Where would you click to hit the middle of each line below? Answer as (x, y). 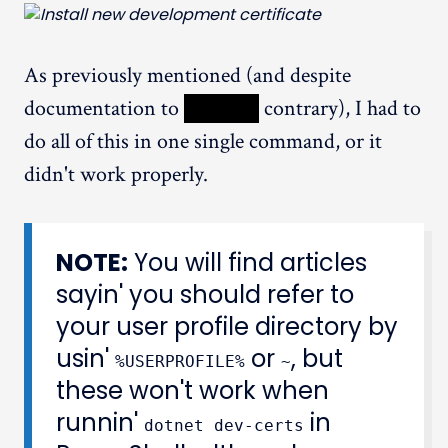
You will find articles (247, 262)
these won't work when (192, 390)
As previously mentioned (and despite (187, 75)
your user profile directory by (227, 326)
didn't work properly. (116, 174)
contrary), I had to (340, 108)
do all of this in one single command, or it (203, 141)
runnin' (100, 422)
